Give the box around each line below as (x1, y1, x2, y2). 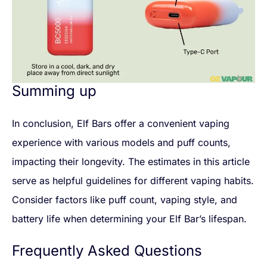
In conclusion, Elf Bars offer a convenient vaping (12, 117, 229, 130)
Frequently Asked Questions (12, 242, 202, 260)
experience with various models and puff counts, (12, 136, 231, 149)
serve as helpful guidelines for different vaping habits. (12, 175, 254, 187)
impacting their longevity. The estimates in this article (12, 156, 250, 168)
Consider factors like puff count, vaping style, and (12, 194, 237, 206)
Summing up (12, 82, 101, 100)
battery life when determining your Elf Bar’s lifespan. (12, 213, 250, 225)
